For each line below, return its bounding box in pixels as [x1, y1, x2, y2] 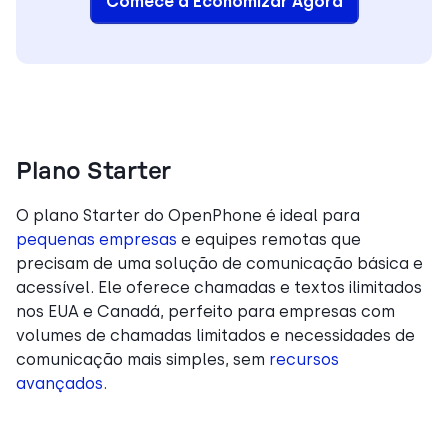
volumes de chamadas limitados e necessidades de [16, 325, 415, 345]
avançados [16, 373, 103, 393]
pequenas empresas [16, 229, 177, 249]
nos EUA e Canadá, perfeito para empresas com [16, 301, 395, 321]
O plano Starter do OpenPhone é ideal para [16, 205, 360, 225]
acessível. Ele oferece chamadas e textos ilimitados [16, 277, 422, 297]
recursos [269, 349, 339, 369]
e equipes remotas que [177, 229, 361, 249]
